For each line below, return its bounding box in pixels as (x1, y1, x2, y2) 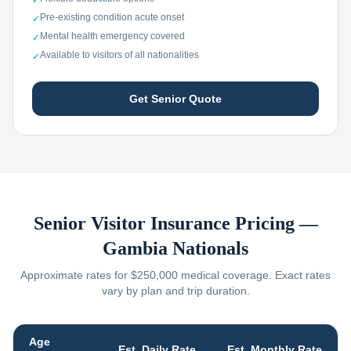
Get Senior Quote (129, 92, 222, 105)
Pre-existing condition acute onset (40, 12, 184, 23)
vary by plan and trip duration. (101, 284, 250, 297)
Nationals (168, 238, 248, 259)
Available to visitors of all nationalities (40, 49, 199, 60)
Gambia (103, 238, 168, 259)
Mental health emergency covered (40, 31, 185, 42)
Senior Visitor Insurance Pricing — (33, 213, 318, 233)
